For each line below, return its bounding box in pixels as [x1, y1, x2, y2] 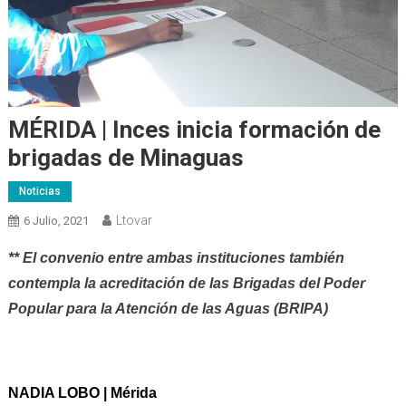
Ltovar [115, 212, 152, 227]
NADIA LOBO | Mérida [7, 384, 157, 401]
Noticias [18, 184, 61, 198]
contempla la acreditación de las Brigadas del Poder [7, 275, 365, 291]
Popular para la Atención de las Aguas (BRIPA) [7, 300, 328, 316]
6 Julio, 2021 [23, 213, 89, 227]
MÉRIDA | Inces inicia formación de [7, 115, 381, 143]
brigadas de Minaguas [7, 143, 244, 171]
